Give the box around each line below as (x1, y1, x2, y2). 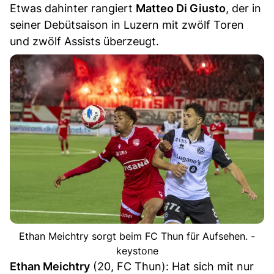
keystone (116, 245, 158, 257)
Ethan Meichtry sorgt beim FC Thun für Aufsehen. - (19, 230, 255, 243)
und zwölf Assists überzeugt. (10, 35, 159, 48)
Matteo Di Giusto (136, 2, 226, 15)
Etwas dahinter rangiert (10, 2, 136, 15)
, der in (226, 2, 261, 15)
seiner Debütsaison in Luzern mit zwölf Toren (10, 18, 244, 32)
